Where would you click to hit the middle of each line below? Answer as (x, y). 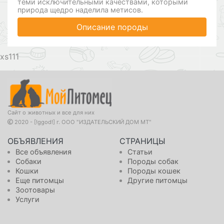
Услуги (28, 199)
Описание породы (112, 27)
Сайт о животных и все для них (51, 113)
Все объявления (44, 152)
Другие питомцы (158, 180)
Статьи (140, 152)
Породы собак (153, 161)
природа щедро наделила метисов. (80, 10)
